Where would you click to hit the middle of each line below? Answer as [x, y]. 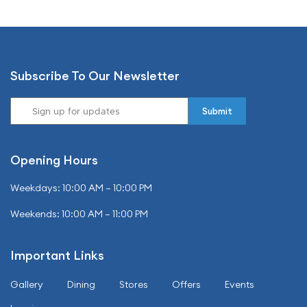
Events [240, 285]
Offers [186, 285]
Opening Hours [54, 160]
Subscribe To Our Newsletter [95, 76]
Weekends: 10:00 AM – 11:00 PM [79, 214]
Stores [134, 285]
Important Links [57, 256]
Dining [81, 285]
